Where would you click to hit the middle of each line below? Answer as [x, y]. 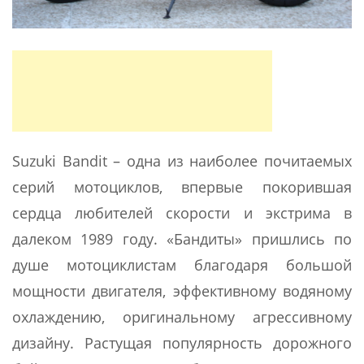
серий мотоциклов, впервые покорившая [182, 186]
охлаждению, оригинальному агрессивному [182, 316]
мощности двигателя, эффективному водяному [182, 290]
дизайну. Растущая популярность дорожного [182, 342]
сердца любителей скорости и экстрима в [182, 212]
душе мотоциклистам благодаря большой [182, 264]
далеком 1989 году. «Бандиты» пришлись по [182, 238]
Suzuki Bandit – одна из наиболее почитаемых [182, 160]
